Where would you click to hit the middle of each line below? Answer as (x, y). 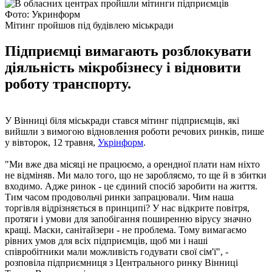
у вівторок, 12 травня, (51, 142)
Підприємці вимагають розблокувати (128, 51)
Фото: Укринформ (42, 14)
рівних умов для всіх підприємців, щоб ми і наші (106, 240)
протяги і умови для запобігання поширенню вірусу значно (128, 219)
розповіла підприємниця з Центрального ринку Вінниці (121, 262)
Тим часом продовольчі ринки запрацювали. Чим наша (119, 197)
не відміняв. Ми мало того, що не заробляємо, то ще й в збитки (136, 175)
